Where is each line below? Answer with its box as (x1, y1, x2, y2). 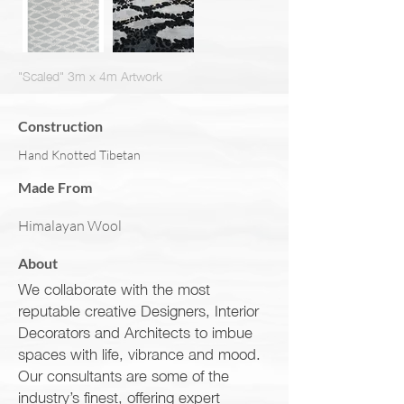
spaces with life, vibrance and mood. (18, 338, 261, 367)
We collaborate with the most (18, 273, 210, 302)
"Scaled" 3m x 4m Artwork (18, 63, 162, 87)
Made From (18, 179, 92, 196)
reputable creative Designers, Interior (18, 295, 259, 324)
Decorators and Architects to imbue (18, 317, 252, 345)
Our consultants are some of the (18, 360, 229, 389)
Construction (18, 117, 103, 134)
